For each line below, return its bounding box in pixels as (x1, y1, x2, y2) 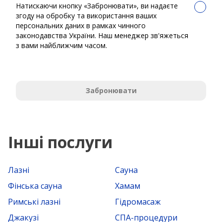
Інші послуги (8, 131, 113, 153)
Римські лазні (8, 196, 60, 208)
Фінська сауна (8, 180, 62, 192)
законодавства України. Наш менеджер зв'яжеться (16, 31, 188, 41)
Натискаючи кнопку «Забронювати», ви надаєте (16, 1, 178, 11)
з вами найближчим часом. (16, 41, 107, 51)
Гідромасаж (115, 196, 161, 208)
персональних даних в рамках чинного (16, 21, 146, 31)
